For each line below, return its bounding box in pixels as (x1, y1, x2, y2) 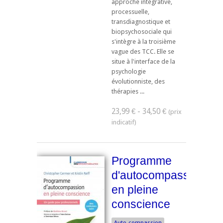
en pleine (111, 183, 158, 197)
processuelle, (111, 7, 149, 15)
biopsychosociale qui (111, 27, 172, 35)
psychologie (111, 67, 146, 75)
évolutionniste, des (111, 77, 165, 85)
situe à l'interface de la (111, 57, 175, 65)
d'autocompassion (111, 169, 205, 182)
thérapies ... (111, 87, 144, 95)
